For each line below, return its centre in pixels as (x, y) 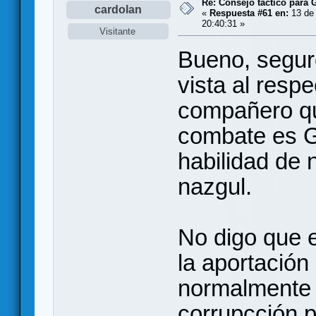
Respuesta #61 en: (249, 13)
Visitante (118, 31)
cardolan (119, 9)
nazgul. (221, 187)
